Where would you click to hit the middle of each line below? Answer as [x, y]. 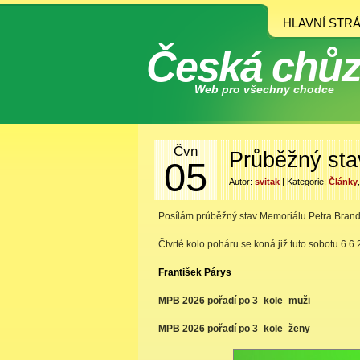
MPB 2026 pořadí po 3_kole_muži [234, 301]
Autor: [242, 182]
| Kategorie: [304, 182]
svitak [267, 182]
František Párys [195, 272]
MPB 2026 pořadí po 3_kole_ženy [234, 329]
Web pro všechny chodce [264, 89]
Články [343, 182]
